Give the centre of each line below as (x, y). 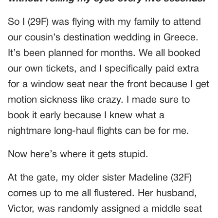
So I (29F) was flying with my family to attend (104, 22)
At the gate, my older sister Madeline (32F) (100, 178)
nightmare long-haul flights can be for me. (99, 131)
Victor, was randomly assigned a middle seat (105, 209)
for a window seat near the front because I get (109, 85)
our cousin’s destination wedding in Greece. (103, 38)
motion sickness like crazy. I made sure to (99, 100)
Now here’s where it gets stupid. (78, 155)
